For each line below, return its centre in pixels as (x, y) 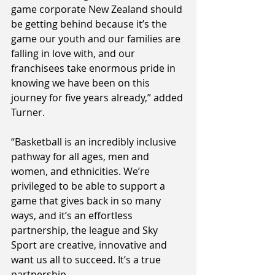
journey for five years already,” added (98, 98)
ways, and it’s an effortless (73, 216)
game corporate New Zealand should (98, 10)
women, (29, 172)
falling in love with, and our (74, 54)
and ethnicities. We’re (101, 172)
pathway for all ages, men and (81, 157)
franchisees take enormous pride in (95, 68)
